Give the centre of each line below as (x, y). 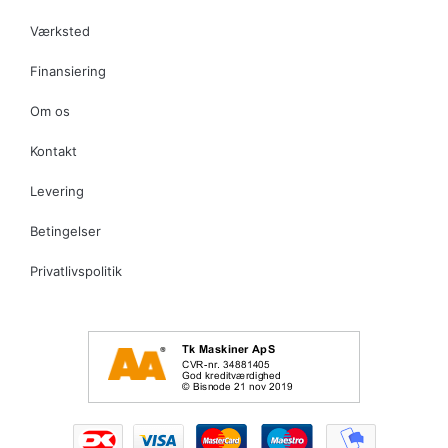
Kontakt (53, 151)
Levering (57, 191)
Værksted (60, 31)
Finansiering (68, 71)
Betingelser (65, 231)
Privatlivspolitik (76, 271)
